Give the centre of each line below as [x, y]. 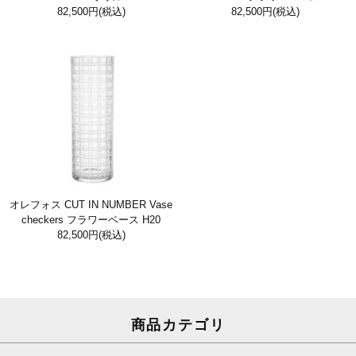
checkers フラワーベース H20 [91, 220]
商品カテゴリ [178, 325]
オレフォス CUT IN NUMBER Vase [91, 205]
